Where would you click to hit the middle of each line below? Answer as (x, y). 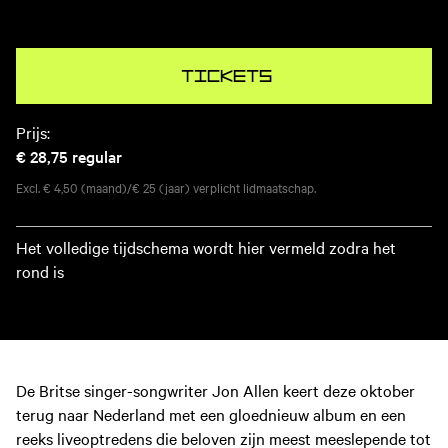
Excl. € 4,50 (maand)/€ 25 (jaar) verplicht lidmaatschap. (166, 187)
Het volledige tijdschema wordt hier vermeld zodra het (206, 247)
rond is (40, 271)
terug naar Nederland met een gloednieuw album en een (211, 414)
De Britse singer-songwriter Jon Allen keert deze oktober (215, 390)
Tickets (226, 76)
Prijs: (33, 132)
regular (97, 156)
